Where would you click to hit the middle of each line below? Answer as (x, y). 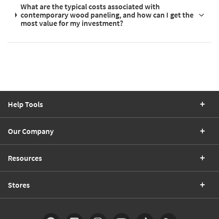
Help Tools (25, 104)
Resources (25, 158)
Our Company (31, 131)
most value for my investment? (72, 23)
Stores (19, 185)
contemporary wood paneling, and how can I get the (107, 15)
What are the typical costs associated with (90, 7)
